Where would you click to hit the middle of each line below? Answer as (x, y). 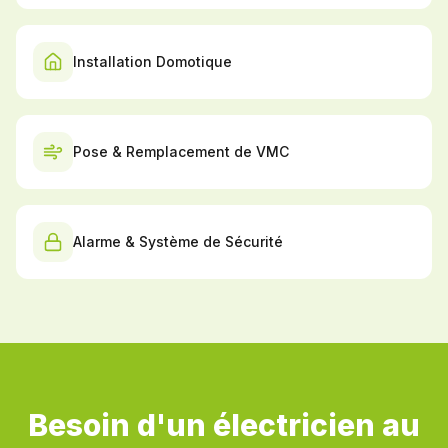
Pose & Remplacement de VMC (181, 151)
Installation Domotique (152, 61)
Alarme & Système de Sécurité (178, 241)
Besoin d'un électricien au (224, 425)
